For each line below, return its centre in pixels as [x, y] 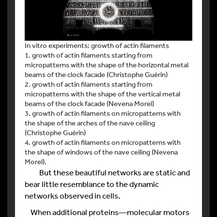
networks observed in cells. [72, 195]
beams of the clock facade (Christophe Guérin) [96, 74]
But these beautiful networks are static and [107, 172]
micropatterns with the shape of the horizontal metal [107, 64]
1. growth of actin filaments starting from [89, 55]
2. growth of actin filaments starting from [89, 84]
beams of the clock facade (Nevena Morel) [89, 103]
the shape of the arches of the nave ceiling [90, 123]
